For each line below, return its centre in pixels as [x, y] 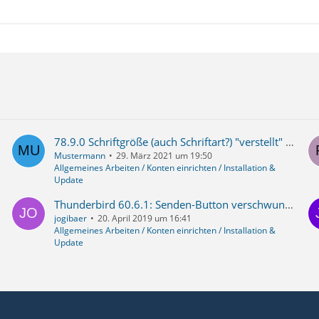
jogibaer [70, 219]
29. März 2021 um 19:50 [164, 156]
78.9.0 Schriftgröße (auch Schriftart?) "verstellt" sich [289, 142]
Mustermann [79, 156]
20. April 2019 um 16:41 [144, 219]
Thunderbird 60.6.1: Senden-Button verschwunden [289, 205]
